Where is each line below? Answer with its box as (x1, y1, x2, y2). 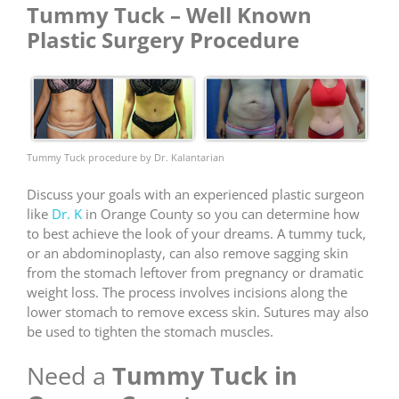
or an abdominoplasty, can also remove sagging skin (27, 244, 348, 263)
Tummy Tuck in (112, 358, 297, 392)
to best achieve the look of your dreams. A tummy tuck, (27, 224, 366, 243)
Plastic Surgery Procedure (27, 25, 299, 55)
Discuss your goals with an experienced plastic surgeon (27, 185, 364, 204)
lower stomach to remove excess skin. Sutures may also (27, 303, 369, 322)
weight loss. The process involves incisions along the (27, 283, 347, 302)
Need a (27, 358, 112, 392)
